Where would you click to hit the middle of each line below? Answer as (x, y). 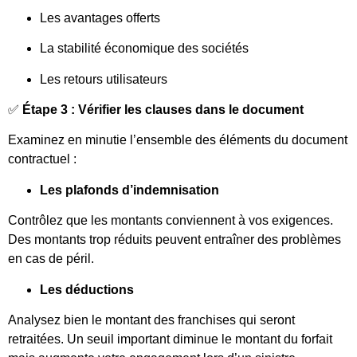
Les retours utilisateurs (104, 79)
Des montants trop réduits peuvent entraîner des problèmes (175, 240)
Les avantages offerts (100, 18)
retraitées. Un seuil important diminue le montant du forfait (170, 339)
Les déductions (87, 289)
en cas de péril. (51, 259)
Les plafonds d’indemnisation (129, 190)
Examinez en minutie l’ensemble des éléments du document (178, 140)
